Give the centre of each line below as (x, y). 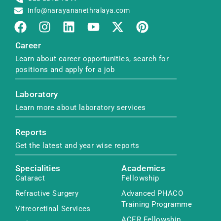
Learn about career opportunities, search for (92, 58)
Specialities (38, 168)
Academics (144, 168)
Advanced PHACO (152, 193)
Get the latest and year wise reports (77, 145)
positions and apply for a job (65, 69)
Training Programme (157, 204)
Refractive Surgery (47, 193)
